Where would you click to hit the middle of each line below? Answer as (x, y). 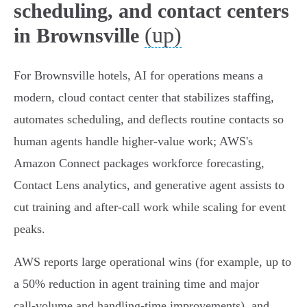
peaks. (29, 229)
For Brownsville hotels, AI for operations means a (138, 76)
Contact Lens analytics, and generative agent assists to (149, 185)
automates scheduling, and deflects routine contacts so (149, 120)
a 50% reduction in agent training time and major (136, 284)
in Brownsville (76, 36)
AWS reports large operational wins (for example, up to (152, 262)
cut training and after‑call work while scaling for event (150, 207)
